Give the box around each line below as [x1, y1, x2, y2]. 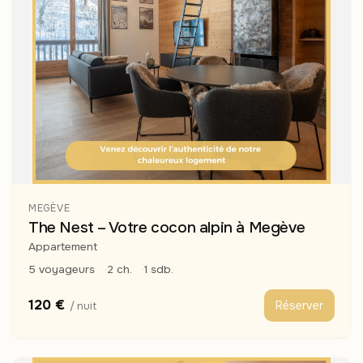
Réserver [275, 298, 323, 314]
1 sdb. [144, 263, 173, 277]
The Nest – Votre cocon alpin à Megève [28, 218, 305, 238]
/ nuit [70, 299, 96, 313]
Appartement [28, 240, 97, 254]
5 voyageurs [28, 263, 95, 277]
